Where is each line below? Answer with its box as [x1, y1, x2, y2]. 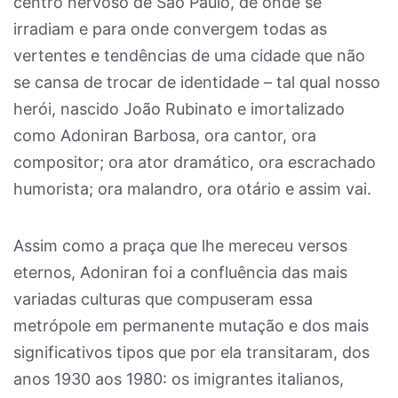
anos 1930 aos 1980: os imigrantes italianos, [13, 370, 344, 388]
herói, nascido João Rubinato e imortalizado [13, 99, 345, 118]
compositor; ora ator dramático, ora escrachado [13, 153, 376, 171]
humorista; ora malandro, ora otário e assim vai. [13, 179, 371, 198]
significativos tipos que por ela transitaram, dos [13, 343, 370, 362]
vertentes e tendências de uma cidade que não [13, 46, 365, 65]
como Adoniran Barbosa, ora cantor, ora [13, 126, 316, 145]
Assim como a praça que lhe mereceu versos [13, 236, 347, 255]
